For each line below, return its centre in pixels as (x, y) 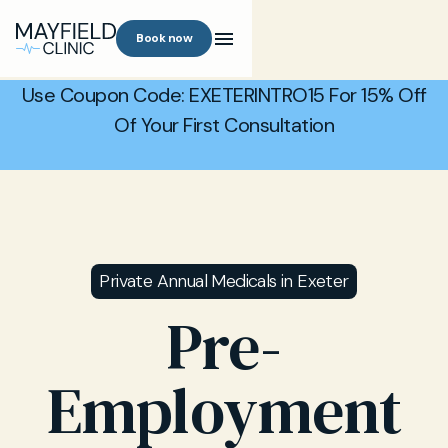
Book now (164, 38)
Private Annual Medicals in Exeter (224, 281)
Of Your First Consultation (224, 125)
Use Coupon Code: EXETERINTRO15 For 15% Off (224, 95)
